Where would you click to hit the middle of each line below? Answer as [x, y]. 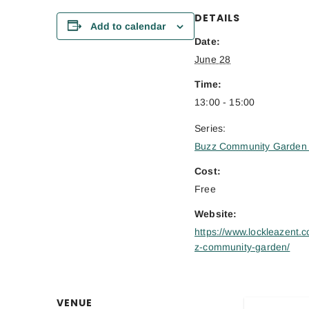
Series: [210, 128]
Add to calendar [128, 26]
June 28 [213, 59]
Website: [216, 213]
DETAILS [217, 18]
